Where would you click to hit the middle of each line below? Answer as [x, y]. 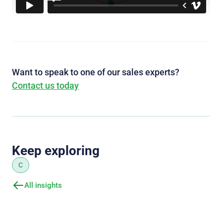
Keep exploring [56, 151]
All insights [43, 185]
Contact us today [45, 86]
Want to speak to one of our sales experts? [96, 72]
